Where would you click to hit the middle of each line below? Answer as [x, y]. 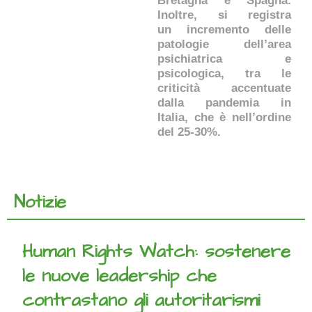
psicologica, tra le [224, 73]
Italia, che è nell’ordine [224, 117]
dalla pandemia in [224, 102]
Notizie [40, 202]
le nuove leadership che [119, 276]
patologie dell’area [224, 44]
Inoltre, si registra [224, 15]
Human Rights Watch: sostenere [156, 252]
